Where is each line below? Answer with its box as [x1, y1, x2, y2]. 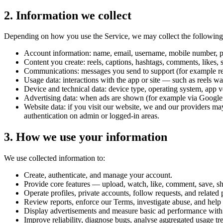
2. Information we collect [4, 8, 131, 22]
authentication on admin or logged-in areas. [24, 111, 159, 120]
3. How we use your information [4, 130, 167, 144]
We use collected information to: [4, 154, 105, 163]
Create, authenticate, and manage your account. [24, 171, 172, 180]
